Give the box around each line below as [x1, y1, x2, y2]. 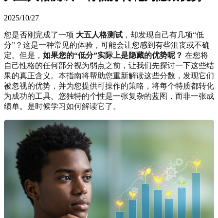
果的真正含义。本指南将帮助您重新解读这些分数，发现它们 [4, 71, 214, 80]
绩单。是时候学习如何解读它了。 [4, 102, 121, 110]
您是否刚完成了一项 [4, 30, 76, 39]
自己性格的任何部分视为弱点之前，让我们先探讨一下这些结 [4, 61, 214, 70]
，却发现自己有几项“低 [123, 30, 204, 39]
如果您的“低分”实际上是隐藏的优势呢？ [43, 51, 183, 59]
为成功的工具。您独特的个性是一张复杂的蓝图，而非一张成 [4, 91, 214, 100]
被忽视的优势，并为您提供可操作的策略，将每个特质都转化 [4, 81, 214, 90]
